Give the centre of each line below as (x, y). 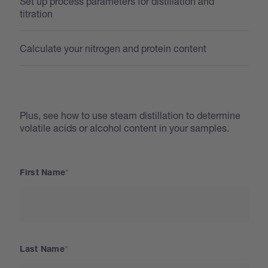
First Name (43, 173)
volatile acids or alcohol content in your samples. (125, 127)
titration (36, 13)
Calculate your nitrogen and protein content (113, 48)
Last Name (42, 250)
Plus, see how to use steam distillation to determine (130, 115)
